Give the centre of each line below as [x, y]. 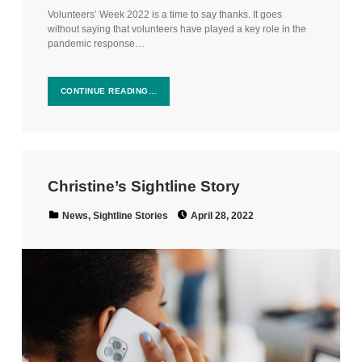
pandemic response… [96, 43]
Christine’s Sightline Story [143, 186]
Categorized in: [67, 209]
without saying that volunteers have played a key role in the [177, 29]
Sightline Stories [130, 215]
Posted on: [216, 208]
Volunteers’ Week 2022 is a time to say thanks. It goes [164, 14]
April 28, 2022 [223, 215]
